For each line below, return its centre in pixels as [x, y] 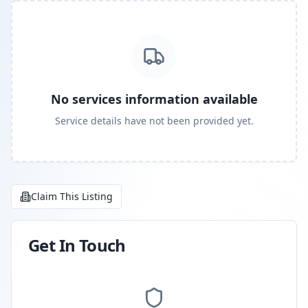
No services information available [154, 99]
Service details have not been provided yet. [154, 121]
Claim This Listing [72, 196]
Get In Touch [77, 245]
